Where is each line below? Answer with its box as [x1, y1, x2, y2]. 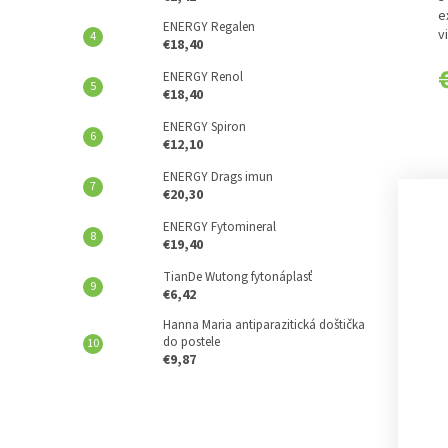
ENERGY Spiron [163, 118, 246, 136]
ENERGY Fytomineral [163, 218, 276, 236]
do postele [163, 333, 220, 351]
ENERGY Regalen [163, 18, 255, 36]
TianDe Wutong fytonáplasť [163, 268, 312, 286]
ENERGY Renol [163, 68, 243, 86]
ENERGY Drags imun [163, 168, 273, 186]
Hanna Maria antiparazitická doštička [163, 316, 365, 334]
